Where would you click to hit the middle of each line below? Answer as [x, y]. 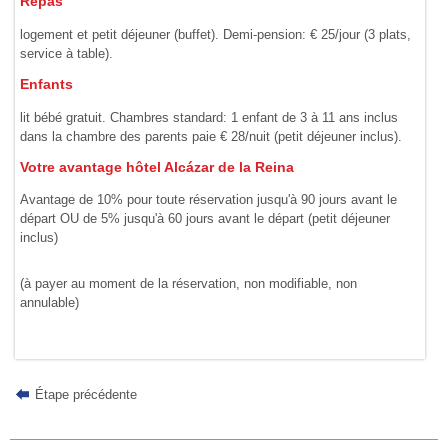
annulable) [50, 303]
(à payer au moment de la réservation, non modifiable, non [189, 284]
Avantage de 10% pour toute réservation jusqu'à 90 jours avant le [209, 200]
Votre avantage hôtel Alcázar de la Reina [157, 167]
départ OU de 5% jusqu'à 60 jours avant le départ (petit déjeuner [205, 219]
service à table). [67, 53]
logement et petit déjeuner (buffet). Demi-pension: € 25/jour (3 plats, [216, 34]
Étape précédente [85, 394]
